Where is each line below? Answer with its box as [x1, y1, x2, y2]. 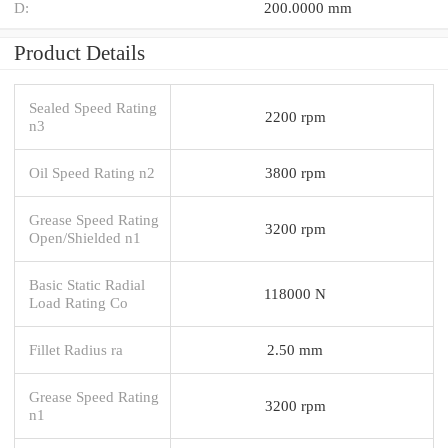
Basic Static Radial [29, 275, 145, 293]
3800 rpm [264, 163, 326, 181]
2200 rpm [264, 107, 326, 125]
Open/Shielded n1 [29, 228, 141, 246]
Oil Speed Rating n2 [29, 163, 155, 181]
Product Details [14, 40, 145, 65]
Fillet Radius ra [29, 340, 123, 358]
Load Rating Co [29, 293, 128, 311]
